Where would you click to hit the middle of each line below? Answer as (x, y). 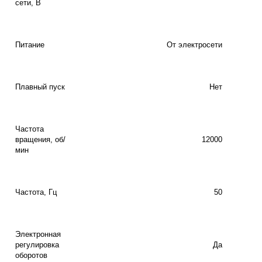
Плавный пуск (40, 87)
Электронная (38, 234)
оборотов (31, 255)
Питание (30, 45)
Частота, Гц (36, 192)
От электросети (194, 45)
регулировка (37, 245)
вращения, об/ (40, 139)
